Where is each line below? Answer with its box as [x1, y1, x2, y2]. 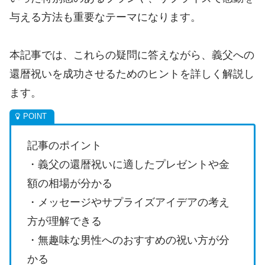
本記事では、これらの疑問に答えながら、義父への [9, 49, 254, 62]
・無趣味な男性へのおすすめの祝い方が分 [27, 234, 230, 247]
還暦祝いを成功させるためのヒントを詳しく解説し [9, 68, 254, 80]
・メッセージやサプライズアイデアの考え [27, 196, 230, 209]
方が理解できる [27, 215, 102, 228]
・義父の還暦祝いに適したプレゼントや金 [27, 159, 230, 171]
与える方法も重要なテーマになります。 [9, 11, 201, 23]
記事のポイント [27, 140, 102, 152]
